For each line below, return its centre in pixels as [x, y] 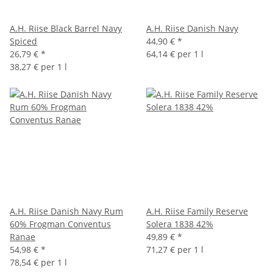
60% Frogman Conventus [60, 224]
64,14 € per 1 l [175, 54]
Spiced [23, 41]
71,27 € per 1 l [175, 249]
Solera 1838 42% [180, 224]
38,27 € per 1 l [38, 66]
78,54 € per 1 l [38, 262]
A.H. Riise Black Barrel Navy [66, 28]
